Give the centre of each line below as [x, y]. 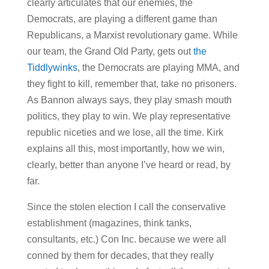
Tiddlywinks [52, 67]
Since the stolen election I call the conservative [126, 207]
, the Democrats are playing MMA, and [158, 67]
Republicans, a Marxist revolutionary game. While [132, 35]
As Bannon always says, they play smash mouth [129, 100]
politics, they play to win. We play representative [128, 116]
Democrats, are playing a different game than [122, 19]
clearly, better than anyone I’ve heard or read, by [128, 165]
